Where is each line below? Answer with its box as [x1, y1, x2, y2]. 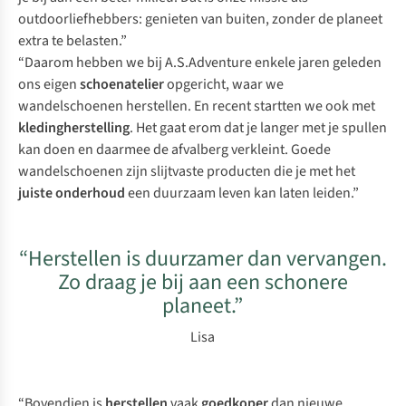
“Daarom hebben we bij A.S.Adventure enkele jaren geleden [18, 53, 382, 73]
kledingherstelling [18, 118, 130, 139]
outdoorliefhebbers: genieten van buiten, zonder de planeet [18, 9, 382, 30]
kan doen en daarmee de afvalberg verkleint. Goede [18, 140, 331, 160]
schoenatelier [80, 74, 164, 95]
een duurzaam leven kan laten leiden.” [125, 183, 359, 204]
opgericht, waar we [164, 74, 284, 95]
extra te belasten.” [18, 31, 127, 52]
